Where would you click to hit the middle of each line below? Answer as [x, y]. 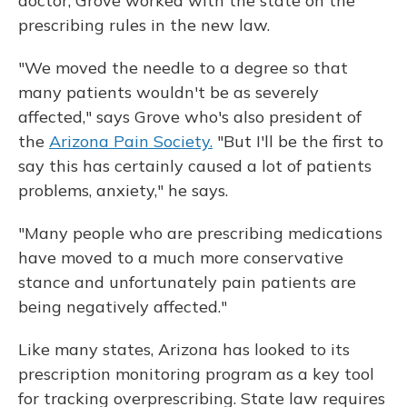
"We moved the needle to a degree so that [183, 68]
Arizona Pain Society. [131, 142]
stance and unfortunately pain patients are [187, 283]
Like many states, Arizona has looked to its [184, 350]
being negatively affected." [123, 307]
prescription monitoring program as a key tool [196, 374]
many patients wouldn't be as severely [169, 93]
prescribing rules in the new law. [144, 25]
